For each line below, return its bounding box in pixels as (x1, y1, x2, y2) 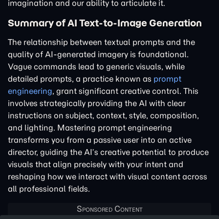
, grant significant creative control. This (52, 86, 198, 96)
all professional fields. (8, 183, 90, 194)
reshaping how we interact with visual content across (8, 171, 207, 181)
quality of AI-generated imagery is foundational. (8, 49, 189, 59)
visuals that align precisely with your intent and (8, 159, 183, 169)
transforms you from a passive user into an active (8, 134, 192, 145)
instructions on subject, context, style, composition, (8, 110, 199, 120)
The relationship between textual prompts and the (8, 37, 195, 47)
